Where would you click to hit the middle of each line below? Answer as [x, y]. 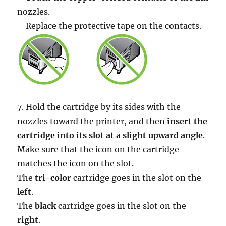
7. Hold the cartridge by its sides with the [99, 107]
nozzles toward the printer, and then [92, 121]
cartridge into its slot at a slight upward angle [110, 135]
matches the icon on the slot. [76, 163]
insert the [187, 121]
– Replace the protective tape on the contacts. [109, 25]
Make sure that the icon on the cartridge [98, 149]
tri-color [53, 177]
